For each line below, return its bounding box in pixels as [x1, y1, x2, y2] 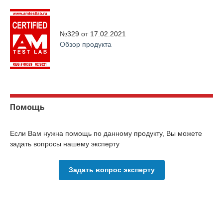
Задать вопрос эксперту [68, 166, 155, 174]
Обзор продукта [60, 40, 111, 48]
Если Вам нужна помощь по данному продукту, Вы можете [10, 129, 202, 137]
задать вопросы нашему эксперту [10, 140, 119, 148]
